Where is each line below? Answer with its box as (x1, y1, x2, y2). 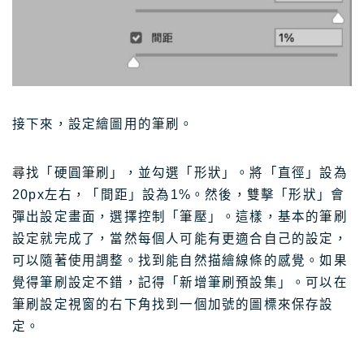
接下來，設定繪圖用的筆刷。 (12, 117, 194, 132)
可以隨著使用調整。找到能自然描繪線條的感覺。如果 (12, 253, 348, 268)
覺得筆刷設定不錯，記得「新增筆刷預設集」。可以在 (12, 275, 348, 290)
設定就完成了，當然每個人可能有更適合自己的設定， (12, 232, 348, 246)
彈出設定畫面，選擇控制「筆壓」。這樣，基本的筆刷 (12, 210, 348, 224)
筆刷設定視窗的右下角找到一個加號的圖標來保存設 (12, 297, 334, 312)
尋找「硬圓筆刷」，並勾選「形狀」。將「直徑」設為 (12, 166, 348, 180)
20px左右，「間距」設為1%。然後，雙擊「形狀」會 (12, 188, 345, 202)
